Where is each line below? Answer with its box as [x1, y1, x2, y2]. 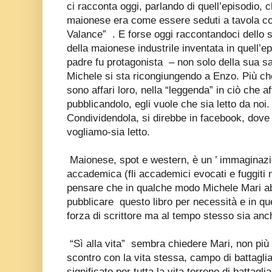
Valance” [67, 28, 109, 40]
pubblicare [67, 195, 117, 208]
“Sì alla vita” [70, 237, 128, 250]
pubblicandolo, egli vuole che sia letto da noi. [67, 98, 270, 110]
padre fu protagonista [67, 56, 163, 68]
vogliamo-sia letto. [67, 126, 150, 138]
